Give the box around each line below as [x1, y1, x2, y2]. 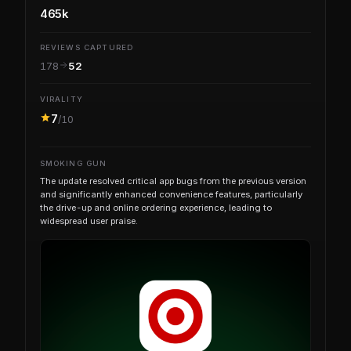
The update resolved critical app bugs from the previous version [39, 175, 306, 186]
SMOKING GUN [39, 159, 107, 168]
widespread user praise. [39, 215, 138, 226]
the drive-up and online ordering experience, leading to [39, 202, 272, 213]
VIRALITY [39, 94, 83, 103]
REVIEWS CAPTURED [39, 43, 134, 52]
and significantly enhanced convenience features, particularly [39, 189, 302, 200]
